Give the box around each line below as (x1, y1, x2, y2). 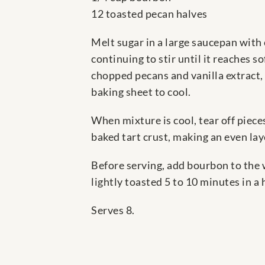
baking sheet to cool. (91, 85, 191, 99)
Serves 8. (91, 203, 135, 217)
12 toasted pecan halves (91, 7, 208, 21)
